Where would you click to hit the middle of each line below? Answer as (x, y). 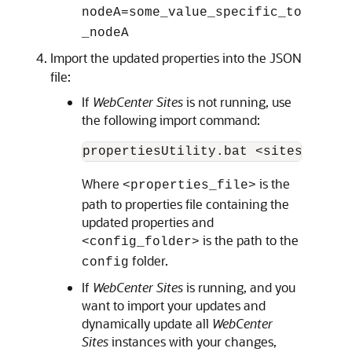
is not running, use (237, 102)
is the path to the (249, 240)
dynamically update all (147, 324)
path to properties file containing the (185, 204)
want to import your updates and (174, 306)
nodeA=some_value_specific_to (192, 13)
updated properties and (148, 222)
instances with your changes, (192, 342)
